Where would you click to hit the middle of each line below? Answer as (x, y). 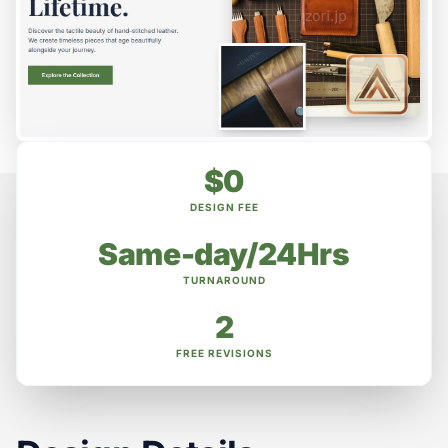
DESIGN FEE (224, 207)
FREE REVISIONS (224, 353)
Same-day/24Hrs (224, 254)
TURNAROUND (224, 280)
